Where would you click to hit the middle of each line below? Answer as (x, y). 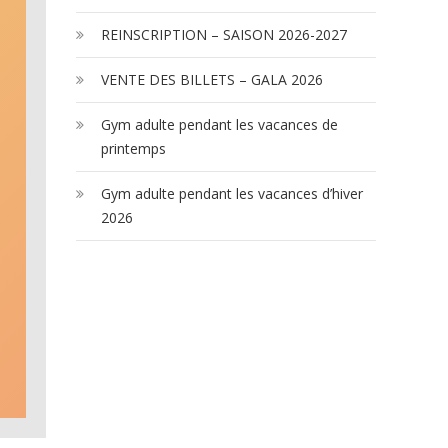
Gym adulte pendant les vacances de (219, 124)
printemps (133, 148)
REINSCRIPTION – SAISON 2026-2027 (224, 34)
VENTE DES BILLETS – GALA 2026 (212, 79)
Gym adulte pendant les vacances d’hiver (232, 193)
